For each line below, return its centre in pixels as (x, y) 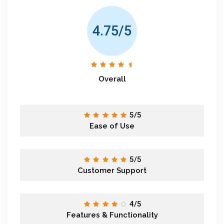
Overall (112, 79)
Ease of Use (112, 126)
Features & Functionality (112, 215)
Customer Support (112, 170)
